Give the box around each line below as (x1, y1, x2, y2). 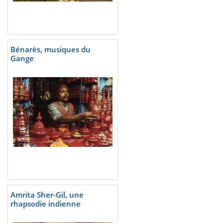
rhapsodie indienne (10, 199, 81, 209)
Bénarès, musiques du (10, 44, 91, 55)
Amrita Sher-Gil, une (10, 190, 84, 200)
